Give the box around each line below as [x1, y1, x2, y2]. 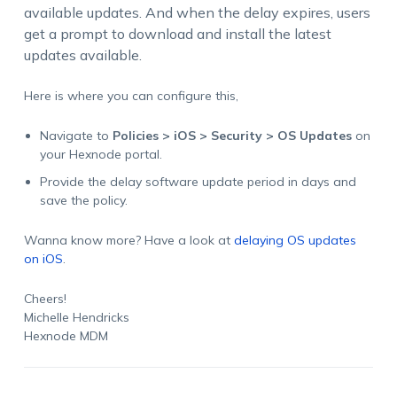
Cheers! [23, 290, 66, 307]
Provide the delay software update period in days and [39, 173, 356, 190]
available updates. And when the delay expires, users [23, 3, 370, 21]
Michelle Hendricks [23, 308, 129, 325]
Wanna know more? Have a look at [23, 231, 234, 248]
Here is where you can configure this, [23, 87, 238, 104]
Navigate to [39, 127, 113, 144]
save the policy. [39, 191, 128, 208]
